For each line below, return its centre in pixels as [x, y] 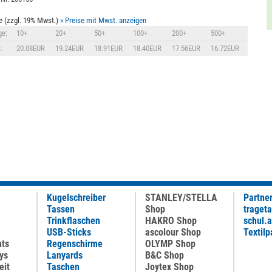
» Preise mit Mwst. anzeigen [104, 20]
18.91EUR [109, 48]
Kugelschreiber [76, 198]
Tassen [61, 209]
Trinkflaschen [73, 221]
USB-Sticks [69, 232]
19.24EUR [70, 48]
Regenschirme [75, 244]
